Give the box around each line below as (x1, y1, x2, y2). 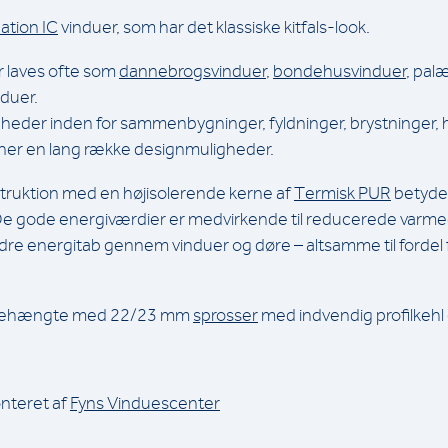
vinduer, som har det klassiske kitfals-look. (58, 16, 370, 37)
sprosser (193, 304, 258, 325)
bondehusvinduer (273, 60, 406, 81)
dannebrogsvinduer (119, 60, 266, 81)
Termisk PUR (294, 182, 391, 203)
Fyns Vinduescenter (70, 392, 220, 413)
